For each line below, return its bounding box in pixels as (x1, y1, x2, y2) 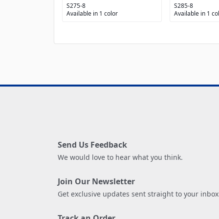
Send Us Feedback (58, 139, 127, 151)
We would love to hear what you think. (58, 153, 183, 162)
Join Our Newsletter (58, 176, 135, 187)
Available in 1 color (66, 9, 118, 18)
